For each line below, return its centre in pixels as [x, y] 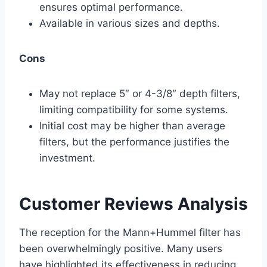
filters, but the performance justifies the [134, 142]
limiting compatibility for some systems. [134, 110]
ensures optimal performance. [111, 7]
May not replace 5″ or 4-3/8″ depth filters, [140, 94]
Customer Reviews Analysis [133, 204]
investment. [67, 158]
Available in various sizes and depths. [130, 24]
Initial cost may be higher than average [132, 126]
